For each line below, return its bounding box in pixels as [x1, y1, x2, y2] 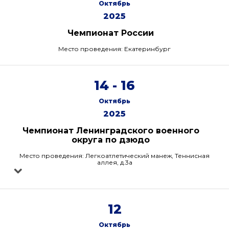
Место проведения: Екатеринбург [58, 45, 171, 53]
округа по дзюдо [72, 135, 150, 145]
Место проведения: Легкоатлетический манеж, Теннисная [19, 152, 210, 159]
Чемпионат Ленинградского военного [22, 126, 199, 135]
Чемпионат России [67, 28, 154, 38]
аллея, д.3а [97, 158, 132, 166]
